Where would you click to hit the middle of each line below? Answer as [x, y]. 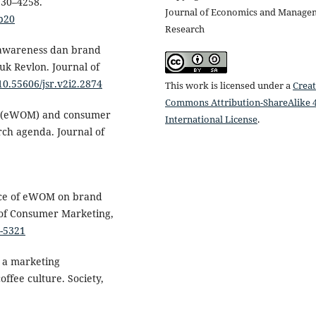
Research [185, 29]
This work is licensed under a [229, 85]
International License [211, 119]
